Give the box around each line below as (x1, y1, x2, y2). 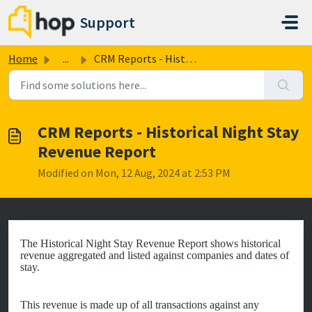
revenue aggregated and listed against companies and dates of (20, 249, 289, 261)
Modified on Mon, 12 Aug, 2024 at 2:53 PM (38, 166, 231, 180)
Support (80, 13, 136, 32)
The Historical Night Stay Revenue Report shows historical (20, 237, 281, 249)
